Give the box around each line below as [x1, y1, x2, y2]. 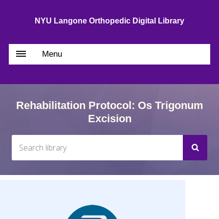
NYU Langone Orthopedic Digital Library [35, 17, 184, 25]
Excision [88, 112, 131, 125]
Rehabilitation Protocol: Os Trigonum [16, 99, 203, 111]
